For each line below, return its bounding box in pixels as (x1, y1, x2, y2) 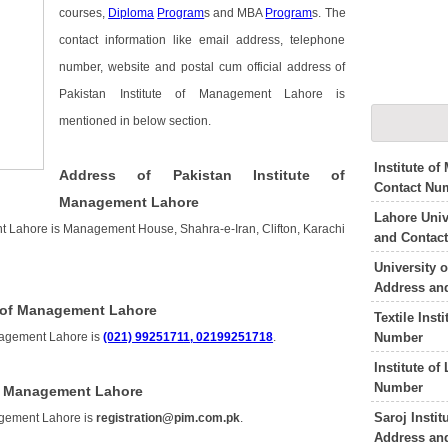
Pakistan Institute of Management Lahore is (59, 88, 346, 101)
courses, (59, 7, 109, 20)
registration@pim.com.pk (96, 412, 241, 425)
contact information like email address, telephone (59, 34, 346, 47)
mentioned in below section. (59, 115, 212, 128)
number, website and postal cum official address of (59, 61, 346, 74)
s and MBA (204, 7, 266, 20)
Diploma (108, 7, 155, 20)
